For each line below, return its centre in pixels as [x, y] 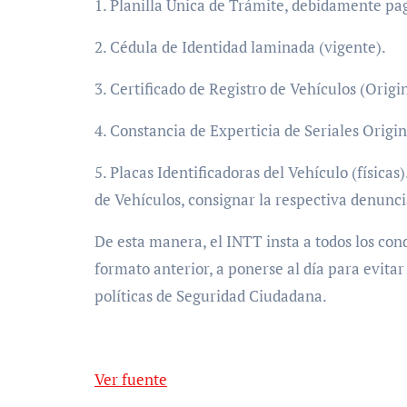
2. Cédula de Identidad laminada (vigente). [240, 47]
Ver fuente [135, 380]
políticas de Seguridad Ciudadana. [211, 296]
